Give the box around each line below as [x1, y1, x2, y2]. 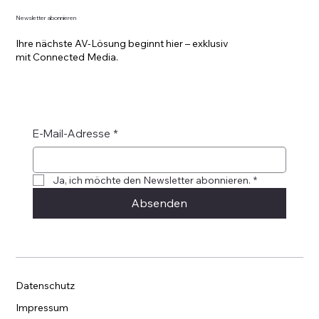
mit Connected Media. [16, 51, 119, 64]
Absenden [131, 195, 188, 210]
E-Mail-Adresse [33, 126, 111, 140]
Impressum [16, 300, 69, 314]
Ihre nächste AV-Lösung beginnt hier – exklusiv [16, 37, 229, 51]
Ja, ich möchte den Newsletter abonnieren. [53, 173, 251, 187]
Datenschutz [16, 279, 75, 293]
